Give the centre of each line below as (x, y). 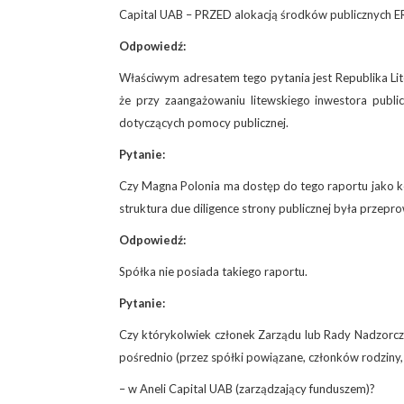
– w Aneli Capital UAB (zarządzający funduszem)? (247, 388)
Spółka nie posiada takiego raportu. (213, 271)
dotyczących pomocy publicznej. (204, 122)
